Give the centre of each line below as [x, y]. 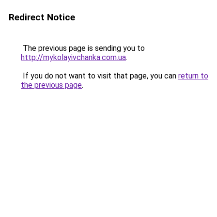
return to [193, 76]
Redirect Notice [42, 17]
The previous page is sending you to [83, 48]
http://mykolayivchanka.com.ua [73, 57]
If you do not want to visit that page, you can [100, 76]
